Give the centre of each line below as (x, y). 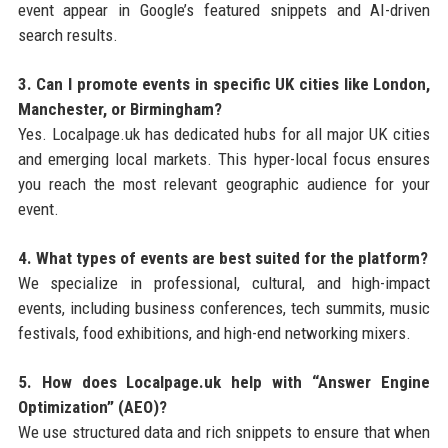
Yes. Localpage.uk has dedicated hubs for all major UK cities (224, 133)
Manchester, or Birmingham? (119, 108)
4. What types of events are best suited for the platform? (222, 257)
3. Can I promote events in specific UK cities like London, (224, 83)
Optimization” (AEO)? (92, 406)
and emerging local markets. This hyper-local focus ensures (224, 158)
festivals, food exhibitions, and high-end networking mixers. (214, 332)
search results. (67, 34)
